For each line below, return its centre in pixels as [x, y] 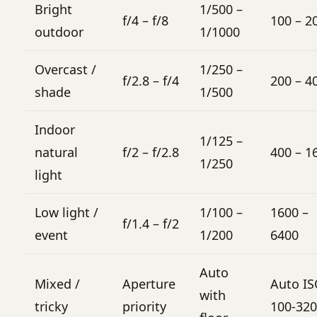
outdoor [59, 31]
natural [56, 152]
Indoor [55, 129]
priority [144, 306]
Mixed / [57, 283]
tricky [51, 306]
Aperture [149, 283]
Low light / [67, 212]
